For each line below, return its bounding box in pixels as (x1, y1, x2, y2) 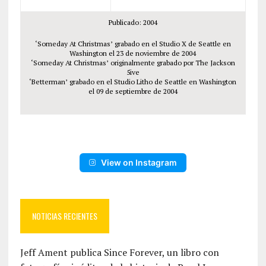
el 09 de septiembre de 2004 (88, 87, 178, 96)
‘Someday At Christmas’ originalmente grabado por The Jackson (30, 58, 235, 67)
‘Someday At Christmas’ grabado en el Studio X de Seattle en (34, 39, 231, 48)
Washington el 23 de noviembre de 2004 (69, 49, 197, 58)
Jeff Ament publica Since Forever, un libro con (20, 246, 219, 259)
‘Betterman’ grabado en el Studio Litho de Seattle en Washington (29, 77, 237, 86)
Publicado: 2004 (108, 18, 157, 27)
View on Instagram (100, 157, 177, 167)
